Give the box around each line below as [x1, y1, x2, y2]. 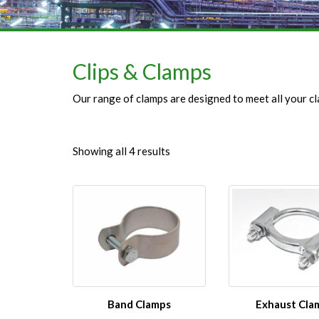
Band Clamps [107, 297, 171, 310]
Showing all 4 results [73, 144, 170, 157]
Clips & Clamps [73, 58, 211, 84]
